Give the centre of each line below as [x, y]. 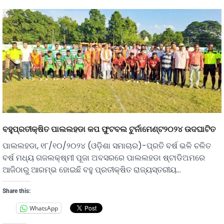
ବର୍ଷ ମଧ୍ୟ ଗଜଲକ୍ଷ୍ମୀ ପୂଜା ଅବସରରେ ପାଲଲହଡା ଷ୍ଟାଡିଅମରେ [104, 158]
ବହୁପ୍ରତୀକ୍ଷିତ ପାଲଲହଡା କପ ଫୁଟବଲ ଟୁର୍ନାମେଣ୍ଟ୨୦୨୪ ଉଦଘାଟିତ [109, 129]
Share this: [16, 191]
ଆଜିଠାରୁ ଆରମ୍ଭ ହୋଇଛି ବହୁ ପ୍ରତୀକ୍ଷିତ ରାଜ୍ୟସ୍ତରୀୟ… [92, 170]
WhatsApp [44, 208]
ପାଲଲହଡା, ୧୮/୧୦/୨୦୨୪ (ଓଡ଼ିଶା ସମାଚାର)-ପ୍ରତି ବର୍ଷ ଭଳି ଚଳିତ [107, 146]
